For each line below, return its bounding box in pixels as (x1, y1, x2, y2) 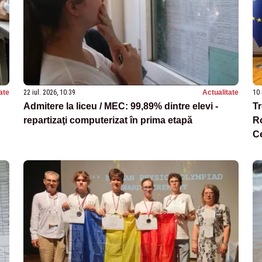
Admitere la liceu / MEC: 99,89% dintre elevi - (23, 101, 218, 111)
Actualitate (202, 88, 239, 96)
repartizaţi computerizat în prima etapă (23, 115, 192, 125)
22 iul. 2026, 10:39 (23, 88, 75, 96)
